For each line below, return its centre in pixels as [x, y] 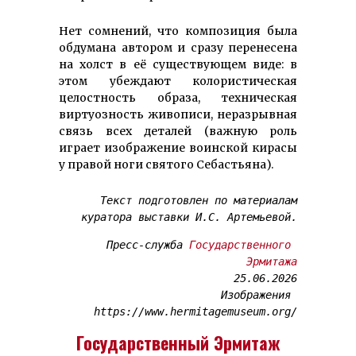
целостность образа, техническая [178, 97]
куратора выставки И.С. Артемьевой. [189, 217]
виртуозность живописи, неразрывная [178, 114]
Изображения [256, 294]
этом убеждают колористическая [178, 81]
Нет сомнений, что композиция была [178, 31]
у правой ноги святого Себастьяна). [166, 164]
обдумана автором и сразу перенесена [178, 47]
